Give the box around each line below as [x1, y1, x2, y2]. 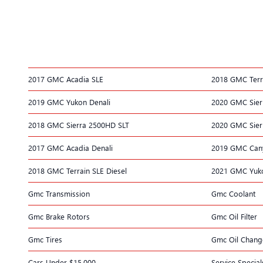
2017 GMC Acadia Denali [28, 142, 113, 153]
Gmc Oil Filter [211, 211, 257, 221]
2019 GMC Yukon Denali [28, 96, 110, 107]
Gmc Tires [28, 234, 62, 244]
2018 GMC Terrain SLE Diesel [28, 165, 127, 176]
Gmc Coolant [211, 188, 255, 198]
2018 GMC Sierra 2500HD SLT [28, 119, 129, 130]
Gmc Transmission [28, 188, 90, 198]
